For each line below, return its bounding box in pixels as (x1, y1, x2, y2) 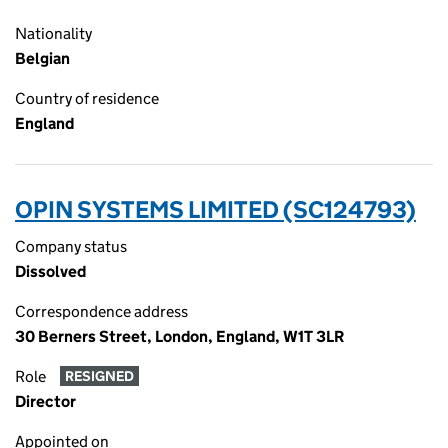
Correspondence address (15, 302, 188, 321)
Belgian (15, 49, 70, 68)
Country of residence (15, 89, 159, 108)
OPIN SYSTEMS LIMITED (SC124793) (15, 195, 416, 224)
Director (15, 392, 76, 411)
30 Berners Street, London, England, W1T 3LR (15, 327, 344, 346)
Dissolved (15, 262, 86, 281)
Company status (15, 237, 127, 256)
